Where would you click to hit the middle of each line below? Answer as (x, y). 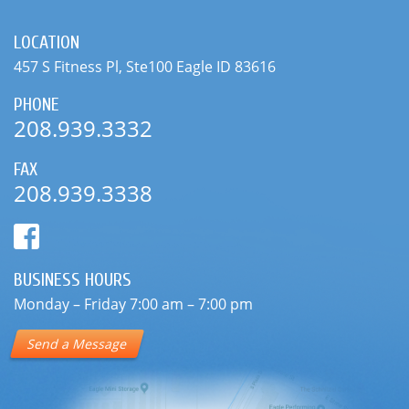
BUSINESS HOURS (73, 171)
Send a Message (77, 235)
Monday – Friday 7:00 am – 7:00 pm (133, 195)
